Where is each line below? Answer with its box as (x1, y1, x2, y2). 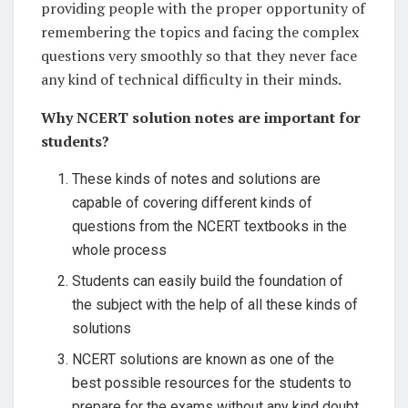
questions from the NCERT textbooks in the (72, 217, 348, 235)
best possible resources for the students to (72, 373, 352, 392)
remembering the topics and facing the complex (41, 21, 359, 42)
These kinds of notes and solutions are (72, 169, 321, 188)
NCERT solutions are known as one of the (72, 350, 335, 368)
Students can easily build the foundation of (72, 271, 344, 290)
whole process (72, 240, 168, 259)
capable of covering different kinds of (72, 193, 313, 211)
